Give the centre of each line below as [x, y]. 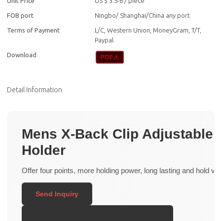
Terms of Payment [34, 30]
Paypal [104, 40]
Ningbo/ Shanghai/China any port [143, 16]
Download [22, 55]
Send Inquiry [57, 194]
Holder [44, 150]
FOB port [20, 16]
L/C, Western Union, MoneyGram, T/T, [148, 30]
